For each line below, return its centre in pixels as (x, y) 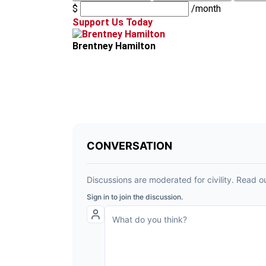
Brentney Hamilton (114, 46)
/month (206, 9)
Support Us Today (113, 22)
